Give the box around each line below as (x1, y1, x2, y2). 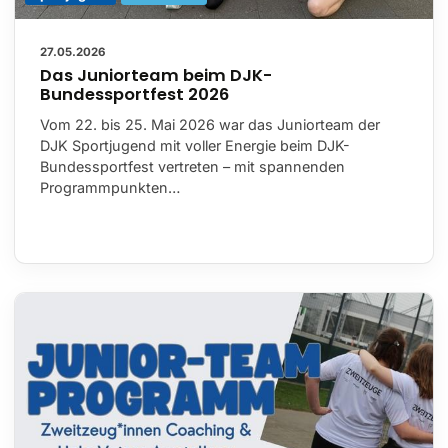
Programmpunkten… (40, 179, 180, 197)
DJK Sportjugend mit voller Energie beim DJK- (40, 137, 350, 155)
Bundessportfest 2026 (40, 83, 229, 107)
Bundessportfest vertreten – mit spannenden (40, 158, 345, 176)
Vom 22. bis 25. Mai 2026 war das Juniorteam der (40, 116, 380, 134)
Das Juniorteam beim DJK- (40, 64, 272, 88)
